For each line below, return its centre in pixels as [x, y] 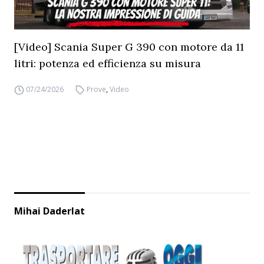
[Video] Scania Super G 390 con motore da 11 [129, 47]
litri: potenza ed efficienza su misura [108, 63]
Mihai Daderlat [49, 211]
